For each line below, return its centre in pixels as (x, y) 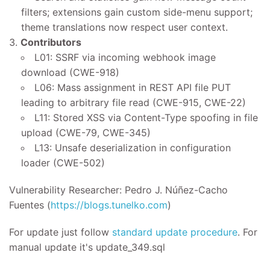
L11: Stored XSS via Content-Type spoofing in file (146, 118)
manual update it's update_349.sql (87, 247)
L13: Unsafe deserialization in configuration (133, 148)
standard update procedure (175, 232)
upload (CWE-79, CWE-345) (86, 133)
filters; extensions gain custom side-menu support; (137, 12)
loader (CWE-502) (63, 163)
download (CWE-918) (70, 72)
